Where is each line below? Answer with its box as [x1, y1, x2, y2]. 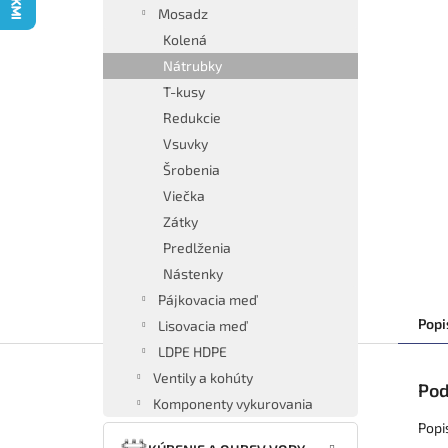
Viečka [163, 187, 205, 204]
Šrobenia [163, 161, 220, 178]
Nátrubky [163, 57, 222, 74]
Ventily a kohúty [153, 369, 253, 386]
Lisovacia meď [158, 317, 247, 334]
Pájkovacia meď [158, 291, 257, 308]
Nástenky [163, 265, 223, 282]
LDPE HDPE [158, 343, 227, 360]
